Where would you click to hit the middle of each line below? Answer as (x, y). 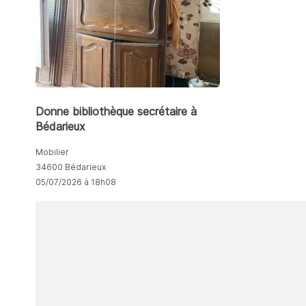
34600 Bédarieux (71, 167)
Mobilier (52, 152)
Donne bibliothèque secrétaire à (116, 112)
